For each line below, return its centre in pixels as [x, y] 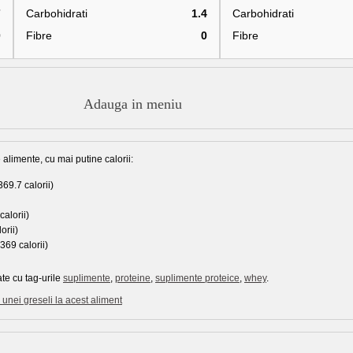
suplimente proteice [197, 278]
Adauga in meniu [132, 104]
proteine [133, 278]
